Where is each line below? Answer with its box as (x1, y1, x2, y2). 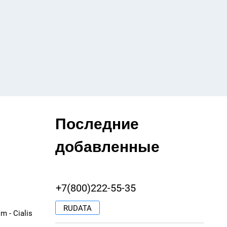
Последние (55, 112, 139, 134)
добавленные (55, 135, 160, 157)
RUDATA (63, 204, 92, 213)
